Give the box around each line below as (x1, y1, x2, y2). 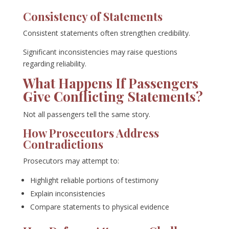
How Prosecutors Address (22, 125, 159, 141)
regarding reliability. (22, 59, 86, 69)
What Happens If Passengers (22, 74, 198, 93)
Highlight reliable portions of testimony (30, 175, 158, 186)
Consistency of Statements (22, 9, 163, 25)
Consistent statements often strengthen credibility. (22, 28, 190, 38)
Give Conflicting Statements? (22, 87, 203, 106)
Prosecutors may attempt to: (22, 156, 119, 166)
